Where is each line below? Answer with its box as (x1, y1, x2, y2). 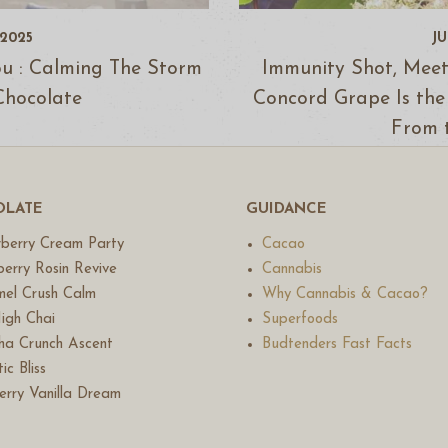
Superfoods (261, 312, 338, 328)
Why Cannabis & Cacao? (261, 287, 428, 303)
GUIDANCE (246, 202, 327, 218)
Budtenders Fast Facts (261, 337, 412, 353)
